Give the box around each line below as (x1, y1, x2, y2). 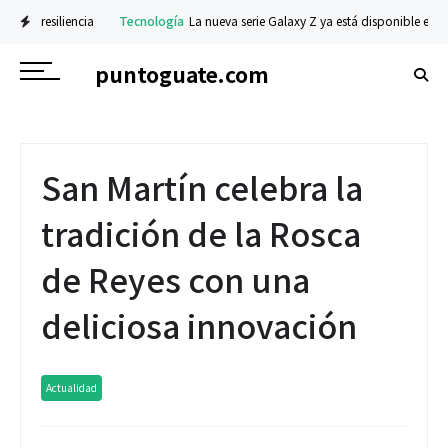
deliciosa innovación (41, 302, 357, 348)
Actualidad (46, 379, 97, 395)
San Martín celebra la (41, 164, 363, 210)
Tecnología (78, 12, 144, 29)
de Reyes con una (41, 256, 310, 302)
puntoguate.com (95, 58, 269, 89)
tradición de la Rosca (41, 210, 361, 256)
